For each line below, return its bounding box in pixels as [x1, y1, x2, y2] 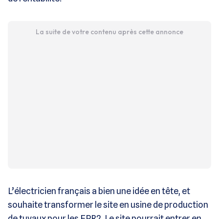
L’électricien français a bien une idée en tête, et [8, 185, 190, 196]
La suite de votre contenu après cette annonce [35, 27, 183, 36]
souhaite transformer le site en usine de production [8, 199, 208, 210]
